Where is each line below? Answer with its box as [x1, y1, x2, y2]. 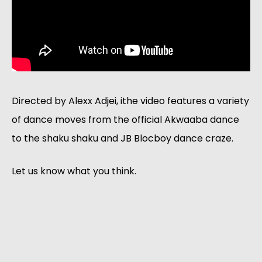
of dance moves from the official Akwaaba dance [12, 113, 239, 126]
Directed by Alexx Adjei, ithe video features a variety [12, 94, 249, 108]
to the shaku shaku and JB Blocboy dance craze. [12, 132, 233, 145]
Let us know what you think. [12, 164, 136, 178]
